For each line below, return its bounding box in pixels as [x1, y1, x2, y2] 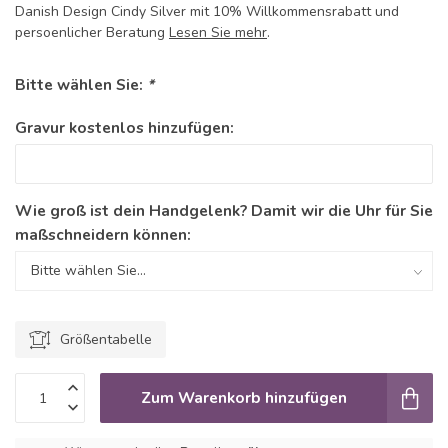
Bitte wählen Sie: [15, 74, 147, 96]
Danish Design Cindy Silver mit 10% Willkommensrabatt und [15, 2, 399, 22]
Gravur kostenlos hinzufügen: [15, 117, 234, 139]
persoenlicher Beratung [15, 23, 169, 43]
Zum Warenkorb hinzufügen [140, 387, 347, 409]
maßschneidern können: [15, 224, 191, 246]
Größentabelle [60, 330, 152, 350]
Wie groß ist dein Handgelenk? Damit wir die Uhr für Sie [15, 200, 433, 222]
